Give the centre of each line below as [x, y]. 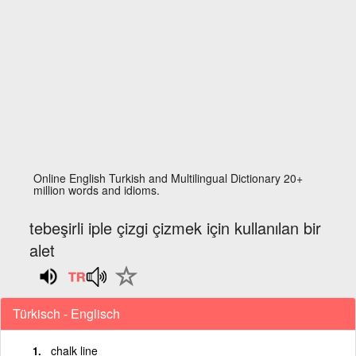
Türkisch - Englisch [66, 313]
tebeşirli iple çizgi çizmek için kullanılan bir [176, 228]
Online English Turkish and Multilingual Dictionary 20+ [168, 178]
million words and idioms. [97, 190]
